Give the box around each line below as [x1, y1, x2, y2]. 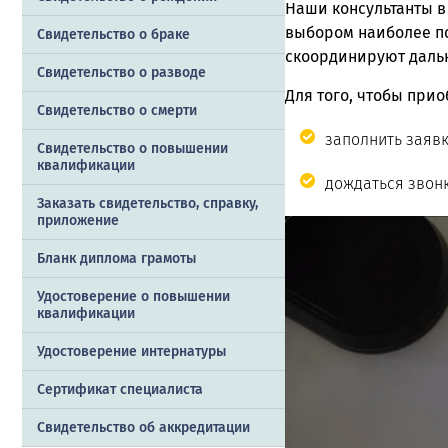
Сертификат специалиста [37, 380, 203, 398]
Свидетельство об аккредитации [37, 418, 250, 436]
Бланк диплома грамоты [37, 249, 196, 267]
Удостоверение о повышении [37, 287, 230, 305]
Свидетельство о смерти [37, 101, 197, 119]
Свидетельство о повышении [37, 139, 228, 157]
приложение [37, 211, 119, 229]
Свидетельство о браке [37, 25, 190, 43]
